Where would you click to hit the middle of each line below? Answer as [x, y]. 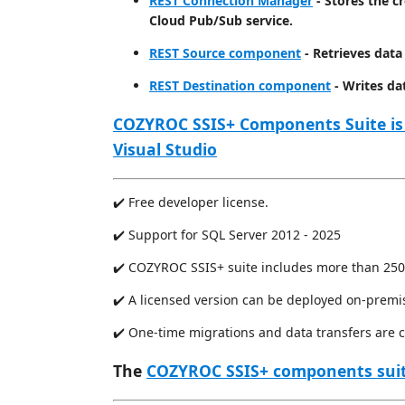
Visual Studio [165, 149]
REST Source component [225, 52]
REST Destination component [240, 85]
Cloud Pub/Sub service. [221, 20]
